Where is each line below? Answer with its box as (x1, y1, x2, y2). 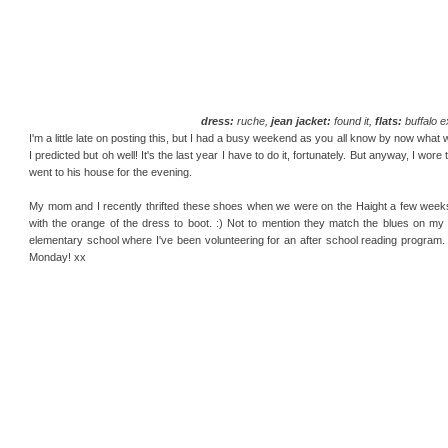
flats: (375, 114, 402, 127)
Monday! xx (29, 250, 86, 263)
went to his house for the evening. (29, 165, 192, 178)
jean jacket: (271, 114, 331, 127)
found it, (331, 114, 375, 127)
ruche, (234, 114, 271, 127)
